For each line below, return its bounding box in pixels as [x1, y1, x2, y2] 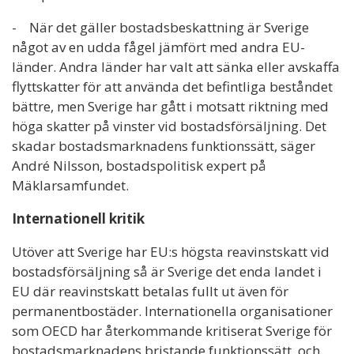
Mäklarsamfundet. [12, 176, 132, 195]
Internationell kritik [12, 209, 145, 228]
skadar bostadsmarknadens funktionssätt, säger [12, 137, 315, 156]
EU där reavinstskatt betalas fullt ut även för [12, 282, 288, 301]
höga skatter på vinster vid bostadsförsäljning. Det [12, 117, 326, 136]
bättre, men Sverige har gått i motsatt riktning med [12, 97, 329, 116]
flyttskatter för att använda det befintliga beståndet [12, 77, 333, 96]
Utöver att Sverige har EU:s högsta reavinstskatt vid [12, 243, 330, 262]
